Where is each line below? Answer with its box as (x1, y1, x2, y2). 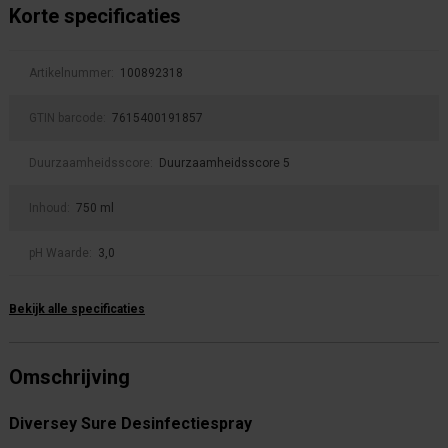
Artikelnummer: (29, 66, 117, 80)
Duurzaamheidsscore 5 (159, 156, 290, 170)
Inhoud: (29, 201, 73, 215)
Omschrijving (9, 365, 130, 389)
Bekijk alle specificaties (9, 302, 145, 316)
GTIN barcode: (29, 111, 109, 125)
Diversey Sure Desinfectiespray (9, 414, 256, 433)
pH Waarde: (29, 246, 95, 260)
